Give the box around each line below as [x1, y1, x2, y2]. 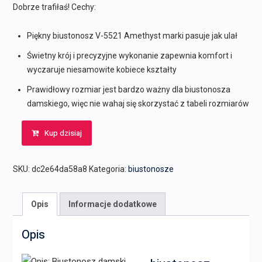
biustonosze [127, 164, 174, 174]
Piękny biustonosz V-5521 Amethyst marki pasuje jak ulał [26, 31, 237, 41]
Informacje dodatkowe [68, 199, 157, 209]
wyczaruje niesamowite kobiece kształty [26, 65, 177, 75]
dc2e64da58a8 [31, 164, 87, 174]
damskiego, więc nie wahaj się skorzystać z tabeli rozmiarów [26, 99, 249, 109]
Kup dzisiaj [44, 127, 82, 139]
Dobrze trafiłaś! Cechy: [12, 2, 96, 12]
